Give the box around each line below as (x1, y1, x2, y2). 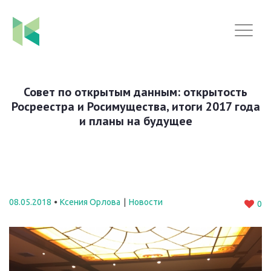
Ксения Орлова (60, 197, 120, 207)
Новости (129, 197, 163, 207)
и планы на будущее (79, 113, 192, 129)
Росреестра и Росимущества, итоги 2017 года (11, 99, 260, 114)
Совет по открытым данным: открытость (24, 84, 247, 100)
